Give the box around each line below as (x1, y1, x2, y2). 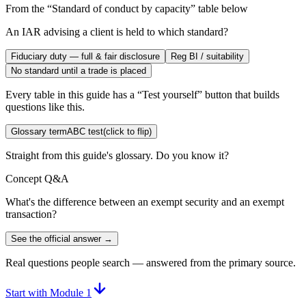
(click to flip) (103, 126, 152, 137)
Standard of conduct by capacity (52, 2, 191, 14)
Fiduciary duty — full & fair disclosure (11, 51, 160, 61)
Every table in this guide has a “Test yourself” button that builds (5, 88, 279, 100)
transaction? (5, 208, 57, 220)
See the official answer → (11, 233, 113, 244)
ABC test (67, 126, 103, 137)
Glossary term (11, 126, 67, 137)
